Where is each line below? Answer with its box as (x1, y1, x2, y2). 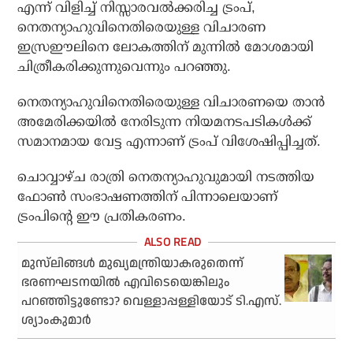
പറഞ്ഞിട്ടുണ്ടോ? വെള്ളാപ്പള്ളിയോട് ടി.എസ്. (21, 292, 282, 311)
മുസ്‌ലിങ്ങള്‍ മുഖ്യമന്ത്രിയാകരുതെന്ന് (21, 255, 244, 273)
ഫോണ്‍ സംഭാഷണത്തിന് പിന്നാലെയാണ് (17, 189, 278, 205)
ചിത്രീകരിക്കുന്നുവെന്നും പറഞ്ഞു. (17, 59, 232, 75)
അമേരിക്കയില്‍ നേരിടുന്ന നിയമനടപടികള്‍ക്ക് (17, 114, 312, 130)
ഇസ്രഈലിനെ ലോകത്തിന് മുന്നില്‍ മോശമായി (17, 39, 314, 55)
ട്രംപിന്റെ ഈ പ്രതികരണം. (17, 209, 187, 225)
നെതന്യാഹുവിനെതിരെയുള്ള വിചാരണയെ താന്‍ (17, 95, 325, 110)
